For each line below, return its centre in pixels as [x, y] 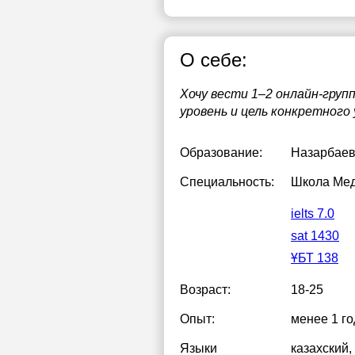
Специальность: [227, 182]
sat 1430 [315, 236]
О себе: [214, 60]
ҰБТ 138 [315, 258]
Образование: [221, 153]
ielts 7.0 [313, 214]
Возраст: [205, 290]
